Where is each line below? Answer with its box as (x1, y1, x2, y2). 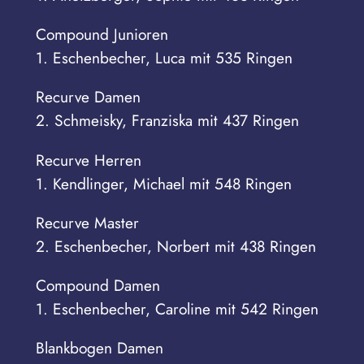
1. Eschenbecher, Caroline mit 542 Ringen (35, 297, 318, 320)
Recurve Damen (35, 85, 141, 109)
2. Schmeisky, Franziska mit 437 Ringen (35, 109, 299, 132)
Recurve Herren (35, 148, 141, 171)
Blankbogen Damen (35, 336, 163, 360)
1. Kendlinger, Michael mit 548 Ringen (35, 171, 292, 195)
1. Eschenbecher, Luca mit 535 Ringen (35, 46, 292, 70)
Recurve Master (35, 210, 139, 234)
